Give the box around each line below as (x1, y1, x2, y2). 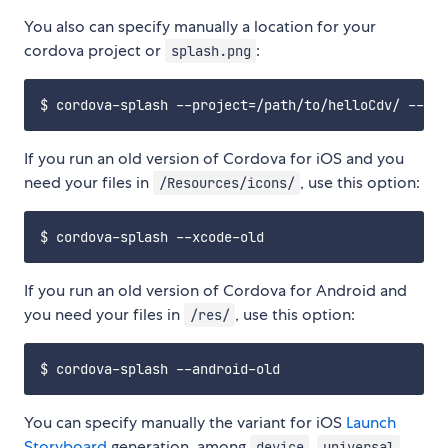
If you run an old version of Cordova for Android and (24, 280, 407, 302)
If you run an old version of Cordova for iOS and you (24, 148, 404, 170)
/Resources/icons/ (158, 174, 295, 193)
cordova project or (24, 40, 165, 62)
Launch (346, 412, 396, 434)
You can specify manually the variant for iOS (24, 412, 346, 434)
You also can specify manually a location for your (24, 16, 376, 38)
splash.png (170, 42, 251, 61)
